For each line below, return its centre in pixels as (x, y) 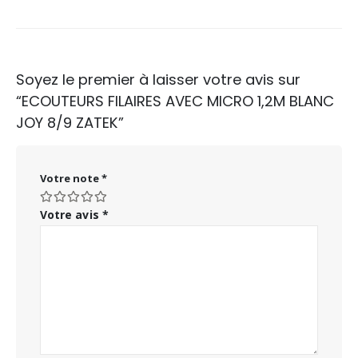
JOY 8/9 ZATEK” (70, 123)
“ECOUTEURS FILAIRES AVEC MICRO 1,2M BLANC (175, 101)
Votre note (71, 179)
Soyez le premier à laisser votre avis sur (158, 80)
